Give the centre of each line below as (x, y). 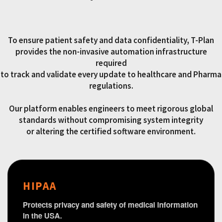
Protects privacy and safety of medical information (110, 205)
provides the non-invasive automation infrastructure (111, 51)
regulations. (111, 85)
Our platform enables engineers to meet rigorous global (111, 108)
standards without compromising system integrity (111, 120)
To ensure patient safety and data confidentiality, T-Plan (111, 40)
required (111, 63)
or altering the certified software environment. (111, 131)
